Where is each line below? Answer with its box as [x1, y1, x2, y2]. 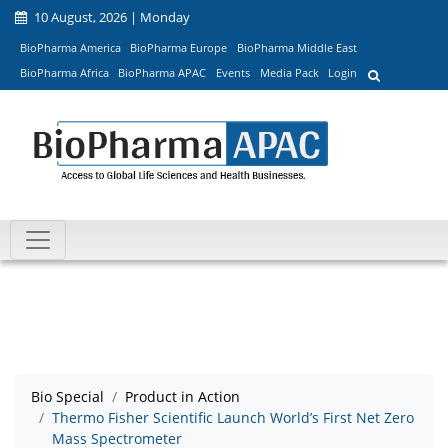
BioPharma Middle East [236, 39, 357, 55]
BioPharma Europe [130, 39, 228, 55]
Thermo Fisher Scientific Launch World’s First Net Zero [52, 408, 414, 428]
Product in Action [125, 387, 240, 407]
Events [215, 65, 250, 81]
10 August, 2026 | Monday [31, 8, 190, 26]
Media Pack [259, 65, 319, 81]
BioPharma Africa [19, 65, 109, 81]
